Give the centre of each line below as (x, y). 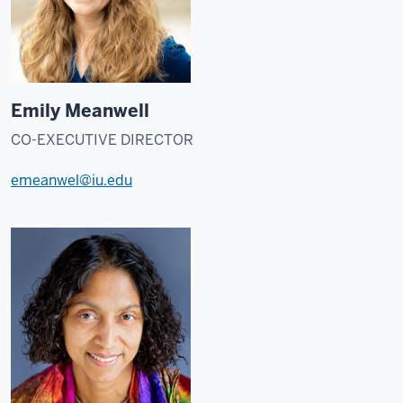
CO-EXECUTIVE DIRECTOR (102, 140)
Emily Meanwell (80, 111)
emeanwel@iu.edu (72, 180)
